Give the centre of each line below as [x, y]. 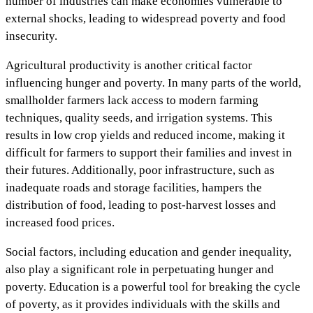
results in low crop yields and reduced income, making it [145, 136]
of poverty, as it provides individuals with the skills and [143, 305]
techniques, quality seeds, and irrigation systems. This [139, 118]
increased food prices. [60, 223]
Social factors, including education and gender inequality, [148, 252]
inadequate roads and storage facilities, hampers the [134, 188]
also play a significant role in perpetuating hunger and [140, 270]
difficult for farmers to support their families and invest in [149, 153]
